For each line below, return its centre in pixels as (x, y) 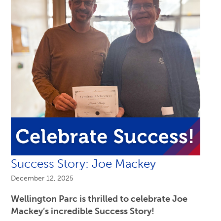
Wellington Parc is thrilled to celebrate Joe (99, 199)
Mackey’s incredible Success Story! (83, 211)
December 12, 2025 (42, 178)
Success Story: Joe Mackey (83, 163)
